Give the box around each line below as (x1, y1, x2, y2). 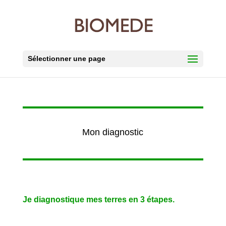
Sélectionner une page (27, 54, 105, 63)
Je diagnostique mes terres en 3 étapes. (22, 195, 175, 204)
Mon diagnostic (82, 127, 144, 137)
